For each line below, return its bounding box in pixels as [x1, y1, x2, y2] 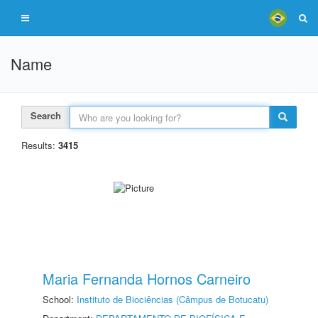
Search [31, 109, 61, 122]
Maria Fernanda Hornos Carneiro [43, 268, 251, 289]
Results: [21, 138, 58, 152]
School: [43, 292, 77, 306]
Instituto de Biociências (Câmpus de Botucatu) [77, 292, 268, 306]
